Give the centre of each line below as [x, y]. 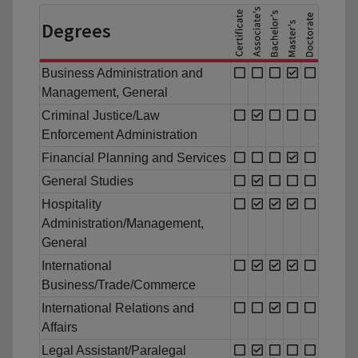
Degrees [76, 31]
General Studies [88, 181]
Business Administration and [122, 74]
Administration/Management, [123, 224]
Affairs [60, 328]
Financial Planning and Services [134, 158]
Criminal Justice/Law [101, 116]
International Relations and [118, 308]
